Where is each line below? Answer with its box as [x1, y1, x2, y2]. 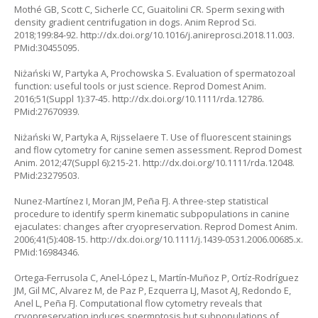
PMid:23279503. [14, 168, 79, 182]
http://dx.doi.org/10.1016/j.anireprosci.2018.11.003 [80, 28, 292, 41]
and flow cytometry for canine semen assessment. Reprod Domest [14, 143, 302, 156]
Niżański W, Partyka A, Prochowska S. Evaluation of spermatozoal [14, 66, 295, 79]
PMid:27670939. [14, 104, 79, 118]
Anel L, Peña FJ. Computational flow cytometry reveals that [14, 296, 262, 309]
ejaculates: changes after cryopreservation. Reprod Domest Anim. [14, 219, 297, 233]
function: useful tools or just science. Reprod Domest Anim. [14, 79, 266, 92]
